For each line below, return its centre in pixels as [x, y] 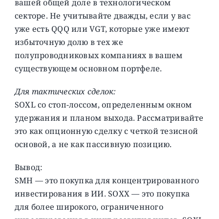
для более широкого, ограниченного [89, 207]
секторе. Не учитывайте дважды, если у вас [102, 15]
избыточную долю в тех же [69, 42]
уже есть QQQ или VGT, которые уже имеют [102, 29]
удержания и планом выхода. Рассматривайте [109, 118]
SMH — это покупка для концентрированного [107, 180]
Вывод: [29, 167]
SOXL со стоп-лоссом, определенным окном [103, 104]
